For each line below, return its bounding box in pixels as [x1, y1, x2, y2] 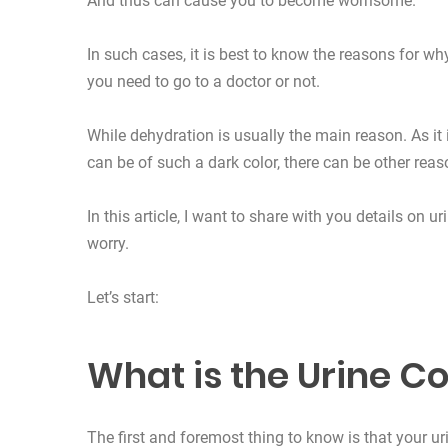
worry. [87, 234, 129, 254]
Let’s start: [87, 288, 159, 308]
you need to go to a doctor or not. [87, 72, 320, 92]
